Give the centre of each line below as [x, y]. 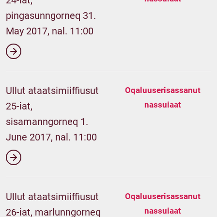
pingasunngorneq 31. [51, 15]
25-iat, [19, 106]
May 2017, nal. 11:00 [50, 31]
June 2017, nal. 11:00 [51, 137]
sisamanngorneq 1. [47, 122]
